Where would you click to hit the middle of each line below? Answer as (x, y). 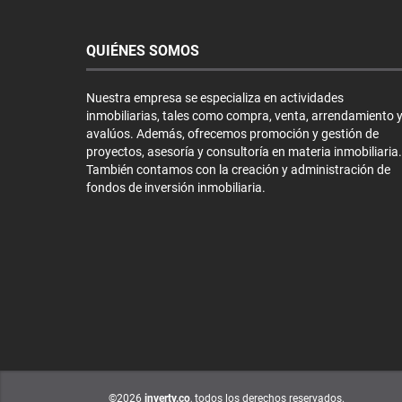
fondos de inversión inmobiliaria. (176, 187)
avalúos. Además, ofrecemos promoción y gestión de (232, 133)
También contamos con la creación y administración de (238, 169)
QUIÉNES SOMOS (143, 50)
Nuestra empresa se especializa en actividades (215, 97)
